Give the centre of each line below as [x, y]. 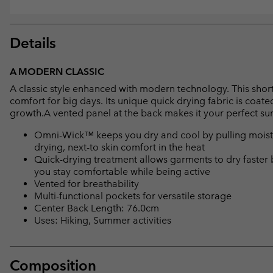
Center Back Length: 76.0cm [97, 208]
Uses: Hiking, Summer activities [103, 221]
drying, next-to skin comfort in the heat [119, 147]
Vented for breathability [87, 184]
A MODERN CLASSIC [57, 72]
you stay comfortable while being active [122, 172]
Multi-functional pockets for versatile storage [133, 196]
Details [33, 43]
